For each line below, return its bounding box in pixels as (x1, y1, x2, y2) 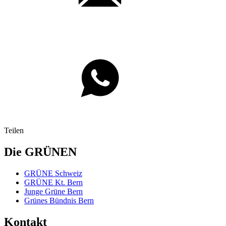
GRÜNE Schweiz (24, 168, 82, 178)
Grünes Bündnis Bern (24, 196, 94, 205)
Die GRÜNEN (4, 145, 77, 158)
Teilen (4, 126, 24, 135)
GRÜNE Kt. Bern (24, 178, 83, 187)
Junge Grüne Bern (24, 187, 83, 196)
